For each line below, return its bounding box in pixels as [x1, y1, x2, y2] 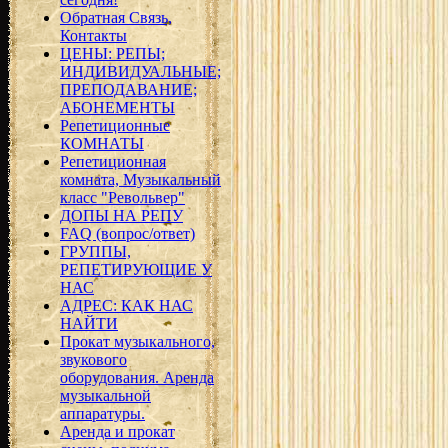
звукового [60, 351, 127, 368]
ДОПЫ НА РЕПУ [60, 207, 183, 224]
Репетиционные [60, 117, 170, 134]
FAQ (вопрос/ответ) [60, 225, 195, 242]
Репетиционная [60, 153, 166, 170]
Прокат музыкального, [60, 333, 215, 350]
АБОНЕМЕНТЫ [60, 99, 175, 116]
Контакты [60, 27, 127, 44]
